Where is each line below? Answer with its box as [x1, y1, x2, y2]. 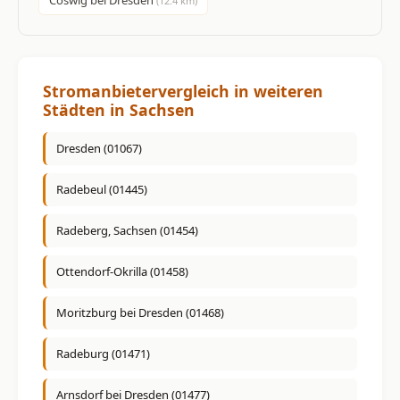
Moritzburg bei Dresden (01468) [56, 304, 224, 321]
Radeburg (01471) [56, 346, 150, 362]
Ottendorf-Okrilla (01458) [56, 263, 188, 280]
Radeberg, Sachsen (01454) [56, 222, 198, 239]
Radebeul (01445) [56, 181, 147, 198]
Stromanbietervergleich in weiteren [43, 79, 323, 102]
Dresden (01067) [56, 140, 142, 157]
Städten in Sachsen [43, 98, 195, 121]
